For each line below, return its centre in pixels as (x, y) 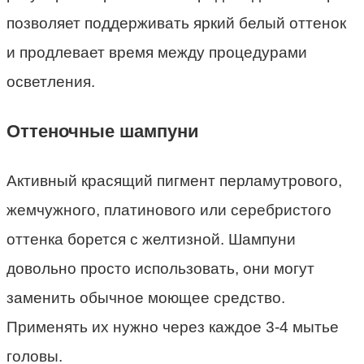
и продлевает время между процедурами (157, 52)
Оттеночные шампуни (103, 131)
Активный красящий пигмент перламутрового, (174, 180)
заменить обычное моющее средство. (146, 297)
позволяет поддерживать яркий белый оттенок (176, 23)
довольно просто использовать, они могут (160, 268)
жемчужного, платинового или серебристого (169, 210)
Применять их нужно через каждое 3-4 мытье (173, 327)
